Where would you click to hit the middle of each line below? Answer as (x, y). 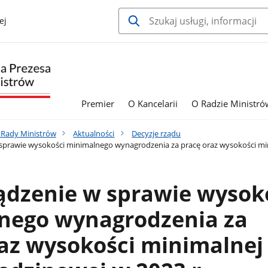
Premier (98, 104)
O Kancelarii (153, 104)
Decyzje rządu (156, 134)
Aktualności (94, 134)
